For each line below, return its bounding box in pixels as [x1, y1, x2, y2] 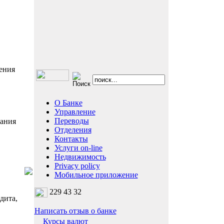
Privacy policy [54, 161, 100, 170]
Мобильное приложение [54, 170, 138, 179]
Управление [54, 107, 95, 116]
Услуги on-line [54, 143, 102, 152]
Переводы [54, 116, 89, 125]
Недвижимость [54, 152, 106, 161]
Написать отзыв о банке [34, 206, 116, 215]
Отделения [54, 125, 91, 134]
